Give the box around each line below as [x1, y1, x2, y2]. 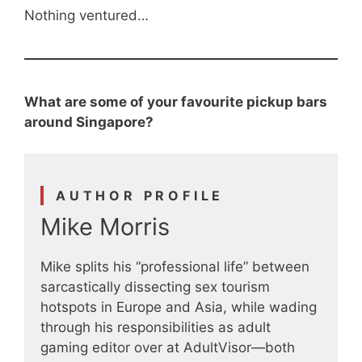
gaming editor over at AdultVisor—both [40, 339, 295, 356]
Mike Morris [40, 212, 170, 241]
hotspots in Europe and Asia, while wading [40, 298, 317, 315]
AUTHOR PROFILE [56, 187, 225, 204]
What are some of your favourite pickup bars [24, 94, 327, 111]
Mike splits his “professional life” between [40, 258, 309, 275]
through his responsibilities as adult [40, 318, 271, 335]
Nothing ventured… [24, 7, 149, 24]
